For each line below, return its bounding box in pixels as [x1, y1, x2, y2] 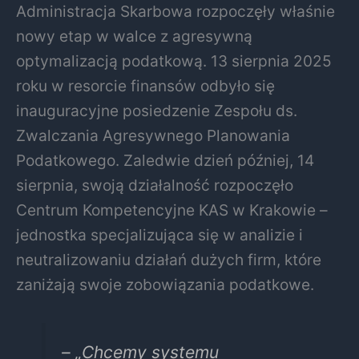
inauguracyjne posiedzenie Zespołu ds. [16, 101, 297, 121]
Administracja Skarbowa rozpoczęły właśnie [16, 2, 335, 22]
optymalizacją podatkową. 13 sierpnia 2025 [16, 51, 332, 71]
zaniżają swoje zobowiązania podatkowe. [16, 275, 314, 295]
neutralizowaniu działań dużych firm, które [16, 250, 321, 270]
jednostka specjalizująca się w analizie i [16, 225, 303, 245]
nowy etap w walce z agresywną [16, 26, 252, 46]
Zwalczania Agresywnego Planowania [16, 126, 290, 146]
